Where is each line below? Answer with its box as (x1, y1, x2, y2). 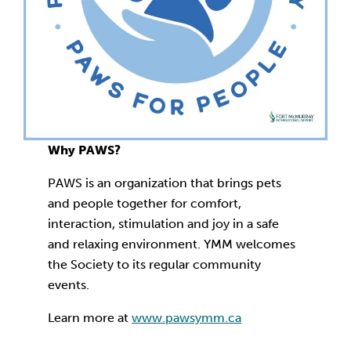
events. (48, 277, 90, 292)
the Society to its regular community (48, 257, 262, 272)
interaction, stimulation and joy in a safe (48, 216, 280, 231)
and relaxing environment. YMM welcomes (48, 237, 296, 251)
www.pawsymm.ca (132, 310, 242, 325)
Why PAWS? (48, 143, 121, 157)
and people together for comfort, (48, 196, 242, 211)
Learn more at (48, 310, 132, 325)
